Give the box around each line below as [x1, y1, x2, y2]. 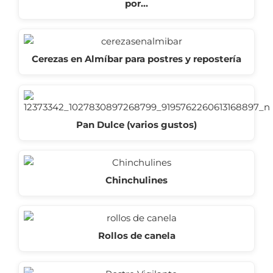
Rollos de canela [97, 230, 175, 242]
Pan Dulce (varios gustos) [76, 118, 197, 130]
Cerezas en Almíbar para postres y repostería [32, 53, 241, 65]
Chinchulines [105, 174, 168, 186]
